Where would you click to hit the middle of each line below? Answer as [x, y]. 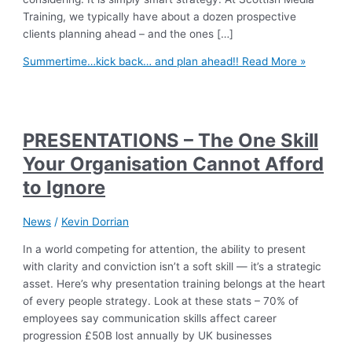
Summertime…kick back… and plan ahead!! [131, 62]
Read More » [273, 62]
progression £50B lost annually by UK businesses [148, 336]
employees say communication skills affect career [150, 319]
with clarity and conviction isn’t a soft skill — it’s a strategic [172, 267]
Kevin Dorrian [95, 222]
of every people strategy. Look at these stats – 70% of [161, 301]
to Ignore [64, 187]
